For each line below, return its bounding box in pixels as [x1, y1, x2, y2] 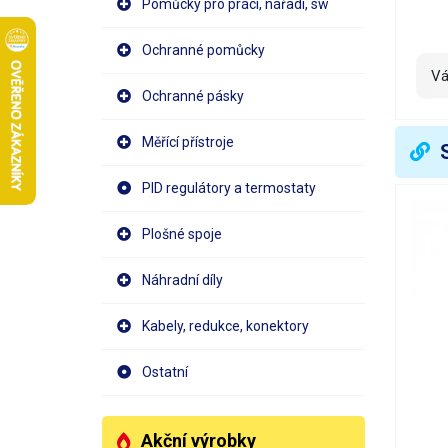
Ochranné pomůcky [142, 42, 265, 58]
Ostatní [142, 364, 188, 380]
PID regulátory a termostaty [142, 180, 316, 196]
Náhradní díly [142, 272, 223, 288]
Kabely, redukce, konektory [142, 318, 309, 334]
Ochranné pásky [142, 88, 244, 104]
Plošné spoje [142, 226, 222, 242]
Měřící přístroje [142, 134, 234, 150]
